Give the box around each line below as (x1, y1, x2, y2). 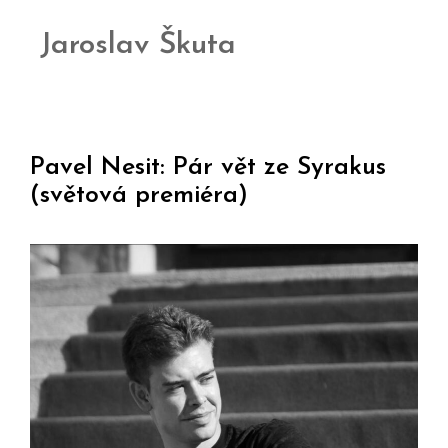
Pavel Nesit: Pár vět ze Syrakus (30, 154, 386, 180)
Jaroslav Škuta (40, 29, 236, 61)
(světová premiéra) (30, 182, 248, 208)
